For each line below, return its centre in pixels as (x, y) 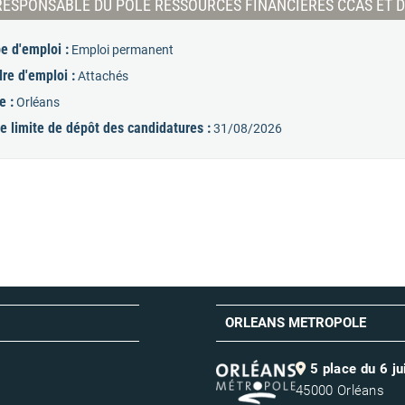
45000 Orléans (340, 391)
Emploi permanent (122, 50)
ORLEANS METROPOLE (296, 323)
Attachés (103, 76)
